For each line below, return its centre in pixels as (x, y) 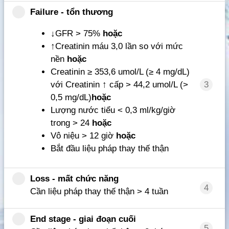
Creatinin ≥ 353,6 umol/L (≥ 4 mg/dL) (120, 72)
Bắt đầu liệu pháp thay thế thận (110, 149)
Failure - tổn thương (72, 12)
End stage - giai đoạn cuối (83, 219)
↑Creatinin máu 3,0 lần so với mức (117, 47)
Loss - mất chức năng (74, 179)
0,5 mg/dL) (71, 98)
